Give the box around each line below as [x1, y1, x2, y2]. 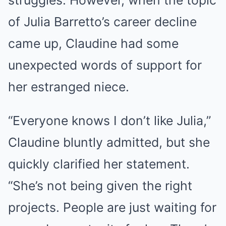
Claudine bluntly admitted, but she [8, 135, 210, 150]
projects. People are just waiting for [8, 200, 216, 215]
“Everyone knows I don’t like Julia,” [8, 113, 211, 129]
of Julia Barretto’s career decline [8, 14, 197, 30]
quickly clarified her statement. [8, 156, 190, 172]
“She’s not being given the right [8, 178, 192, 194]
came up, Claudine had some [8, 36, 179, 51]
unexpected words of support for [8, 58, 202, 73]
